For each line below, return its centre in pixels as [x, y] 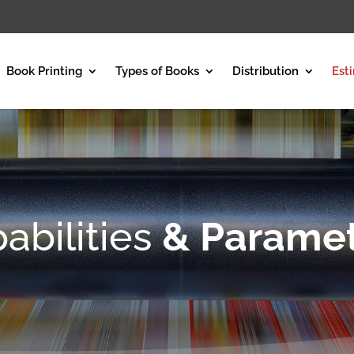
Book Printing [44, 71]
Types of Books [157, 71]
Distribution [265, 71]
